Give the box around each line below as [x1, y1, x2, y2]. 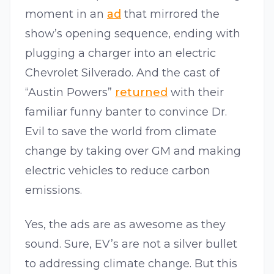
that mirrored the [121, 7, 220, 21]
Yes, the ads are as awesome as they [25, 218, 226, 231]
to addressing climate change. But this [25, 257, 237, 270]
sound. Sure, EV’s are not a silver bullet [25, 237, 237, 251]
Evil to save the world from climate [25, 125, 217, 138]
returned [115, 86, 168, 99]
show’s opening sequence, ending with [25, 27, 240, 40]
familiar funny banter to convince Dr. [25, 105, 227, 119]
